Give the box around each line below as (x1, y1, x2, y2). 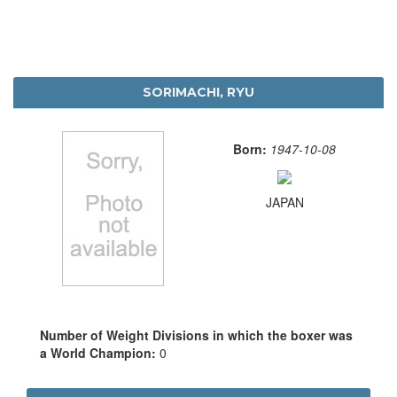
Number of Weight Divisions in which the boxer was (40, 325, 353, 344)
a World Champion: (40, 343, 160, 362)
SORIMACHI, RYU (143, 83, 254, 100)
